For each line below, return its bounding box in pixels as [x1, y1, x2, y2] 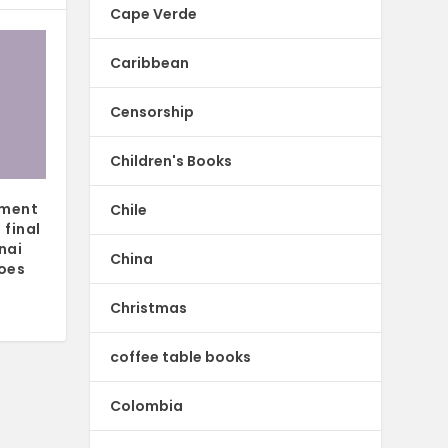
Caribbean [110, 52, 190, 73]
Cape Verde [110, 3, 198, 24]
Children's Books [110, 150, 233, 171]
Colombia [110, 395, 184, 416]
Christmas [110, 297, 188, 318]
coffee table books [110, 346, 252, 367]
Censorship [110, 101, 195, 122]
